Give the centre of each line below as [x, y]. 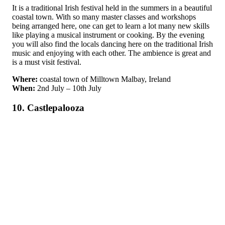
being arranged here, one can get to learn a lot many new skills [111, 26]
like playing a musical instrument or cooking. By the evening [108, 35]
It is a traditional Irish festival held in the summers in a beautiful [112, 8]
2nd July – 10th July [68, 88]
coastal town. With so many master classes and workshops [104, 17]
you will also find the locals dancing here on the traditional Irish [113, 44]
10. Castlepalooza [48, 107]
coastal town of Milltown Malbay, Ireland [104, 79]
